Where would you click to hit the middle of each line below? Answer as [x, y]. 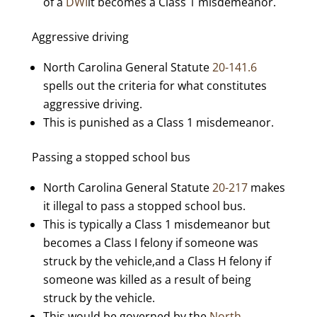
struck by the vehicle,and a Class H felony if [157, 261]
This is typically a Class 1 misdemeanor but [156, 224]
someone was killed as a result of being [147, 279]
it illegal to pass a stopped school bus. [144, 206]
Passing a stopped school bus [111, 157]
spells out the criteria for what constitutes [155, 86]
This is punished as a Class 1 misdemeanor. [158, 122]
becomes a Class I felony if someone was [150, 243]
